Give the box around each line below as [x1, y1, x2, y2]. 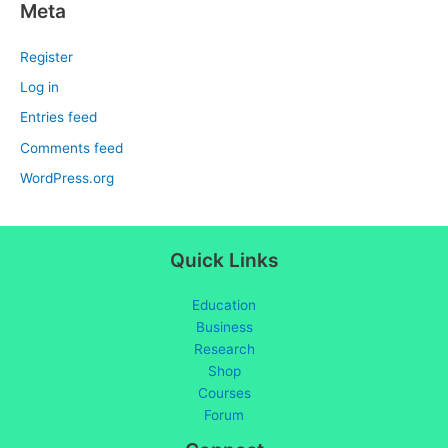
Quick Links [169, 248, 279, 273]
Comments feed [20, 139, 123, 156]
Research [193, 340, 255, 357]
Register [20, 48, 73, 65]
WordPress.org [20, 170, 114, 187]
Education [192, 296, 256, 313]
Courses [197, 384, 251, 401]
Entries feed [20, 109, 97, 126]
